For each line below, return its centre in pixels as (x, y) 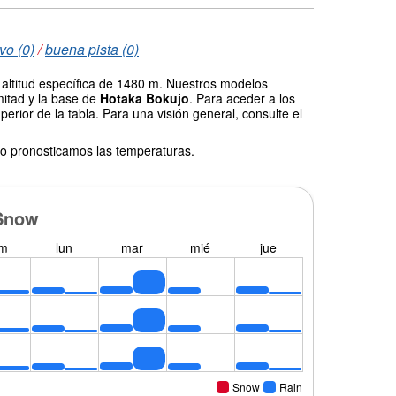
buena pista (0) (92, 49)
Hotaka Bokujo (145, 98)
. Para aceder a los (242, 98)
